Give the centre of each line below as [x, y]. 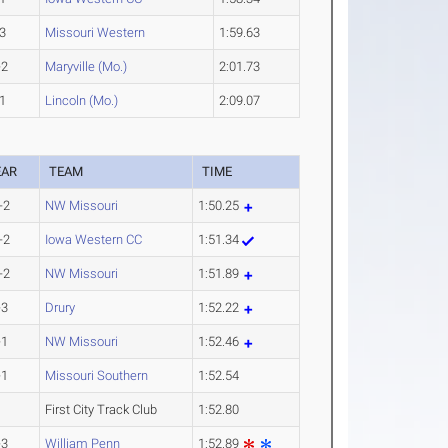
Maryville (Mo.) [86, 66]
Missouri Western [95, 32]
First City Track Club [101, 409]
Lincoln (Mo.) [82, 100]
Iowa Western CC [94, 239]
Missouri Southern [97, 375]
